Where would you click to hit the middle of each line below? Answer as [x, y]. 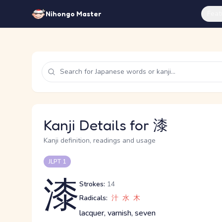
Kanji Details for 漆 [106, 125]
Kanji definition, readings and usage [100, 140]
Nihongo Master [73, 14]
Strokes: [92, 184]
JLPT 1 [57, 162]
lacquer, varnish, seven [117, 213]
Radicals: [93, 198]
